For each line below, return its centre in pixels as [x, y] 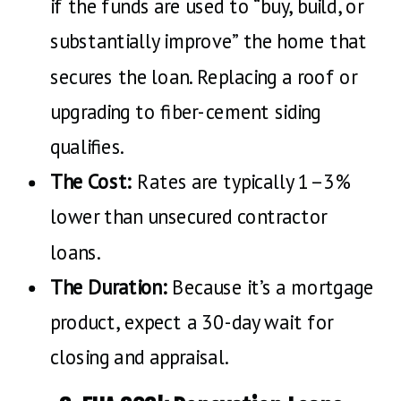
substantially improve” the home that [209, 42]
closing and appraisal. [139, 357]
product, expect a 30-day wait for [192, 322]
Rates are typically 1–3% [241, 181]
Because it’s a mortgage [270, 287]
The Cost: [91, 181]
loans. [75, 252]
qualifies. [87, 146]
